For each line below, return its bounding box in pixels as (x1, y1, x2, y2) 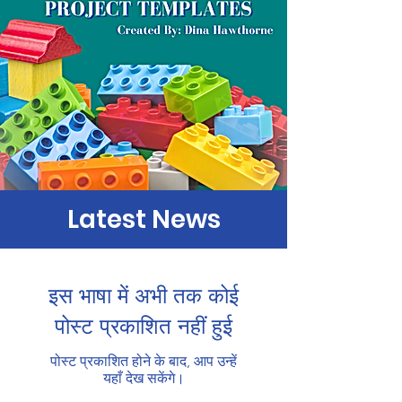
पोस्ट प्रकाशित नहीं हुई (55, 313, 232, 339)
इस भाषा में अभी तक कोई (48, 283, 239, 309)
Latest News (66, 202, 221, 237)
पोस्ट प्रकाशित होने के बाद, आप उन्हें (50, 353, 237, 370)
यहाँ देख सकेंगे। (102, 370, 185, 387)
